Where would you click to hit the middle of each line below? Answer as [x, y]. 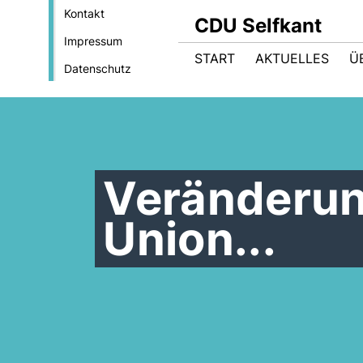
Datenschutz [97, 68]
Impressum [93, 41]
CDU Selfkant [258, 26]
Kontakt [84, 13]
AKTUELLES [292, 58]
